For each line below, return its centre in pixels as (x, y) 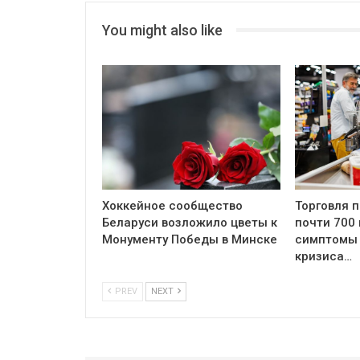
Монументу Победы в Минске (190, 239)
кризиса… (323, 256)
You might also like (162, 30)
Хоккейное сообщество (172, 205)
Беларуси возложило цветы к (190, 222)
